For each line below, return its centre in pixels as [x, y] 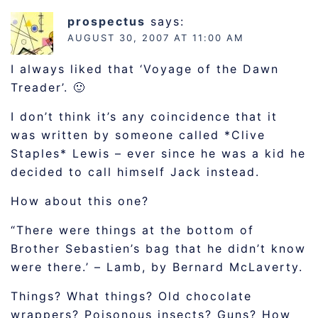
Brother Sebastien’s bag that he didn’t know [158, 248]
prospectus [106, 21]
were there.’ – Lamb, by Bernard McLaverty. [157, 267]
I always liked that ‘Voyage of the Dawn [145, 69]
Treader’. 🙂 [48, 87]
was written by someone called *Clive [138, 135]
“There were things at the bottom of [132, 230]
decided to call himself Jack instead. [135, 172]
